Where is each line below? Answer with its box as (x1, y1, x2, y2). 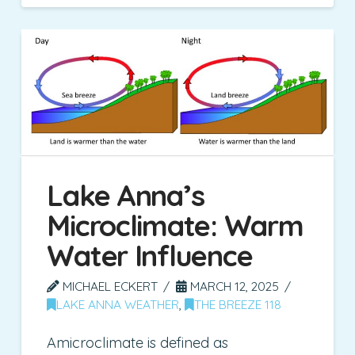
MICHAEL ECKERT (59, 277, 158, 294)
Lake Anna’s (47, 177, 204, 213)
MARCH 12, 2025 (187, 277, 280, 294)
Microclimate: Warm (47, 207, 303, 243)
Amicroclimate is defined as (47, 334, 229, 353)
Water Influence (47, 237, 253, 273)
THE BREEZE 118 (194, 296, 282, 312)
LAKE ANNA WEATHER (56, 296, 180, 312)
